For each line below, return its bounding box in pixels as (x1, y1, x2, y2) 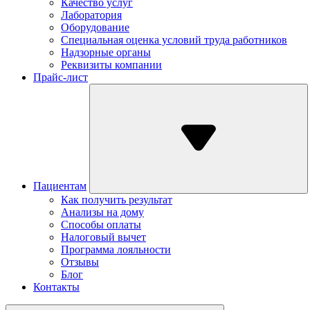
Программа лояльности (61, 244, 171, 255)
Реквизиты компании (61, 59, 162, 71)
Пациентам (33, 180, 86, 192)
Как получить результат (61, 194, 172, 206)
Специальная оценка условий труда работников (61, 34, 287, 46)
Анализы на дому (61, 206, 144, 218)
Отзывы (61, 256, 99, 268)
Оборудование (61, 21, 129, 33)
